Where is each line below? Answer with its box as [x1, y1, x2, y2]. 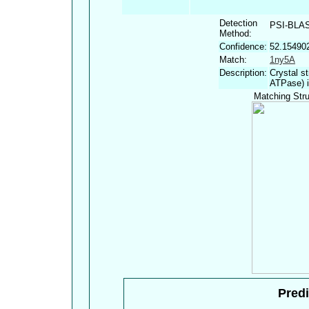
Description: [219, 68, 267, 79]
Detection [219, 18, 257, 29]
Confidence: [219, 41, 267, 52]
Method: [219, 28, 252, 39]
